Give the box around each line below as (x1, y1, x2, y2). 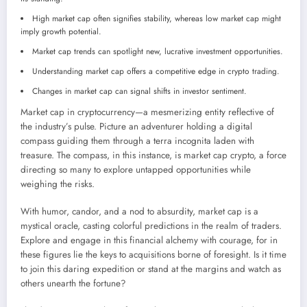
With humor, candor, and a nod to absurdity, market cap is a (21, 205, 258, 219)
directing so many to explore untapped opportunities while (21, 162, 251, 176)
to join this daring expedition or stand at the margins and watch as (21, 262, 281, 276)
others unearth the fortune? (21, 277, 126, 291)
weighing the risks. (21, 177, 95, 191)
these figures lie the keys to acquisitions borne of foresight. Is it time (21, 248, 286, 262)
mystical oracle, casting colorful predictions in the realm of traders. (21, 219, 282, 233)
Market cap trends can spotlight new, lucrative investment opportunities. (32, 45, 283, 58)
